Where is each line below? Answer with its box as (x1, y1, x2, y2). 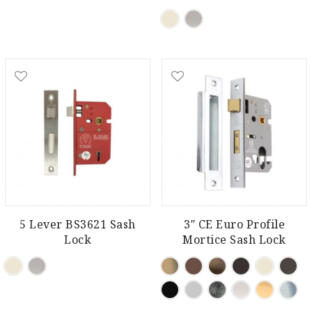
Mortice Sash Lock (182, 232, 286, 248)
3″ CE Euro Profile (184, 217, 285, 233)
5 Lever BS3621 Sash (19, 217, 136, 233)
